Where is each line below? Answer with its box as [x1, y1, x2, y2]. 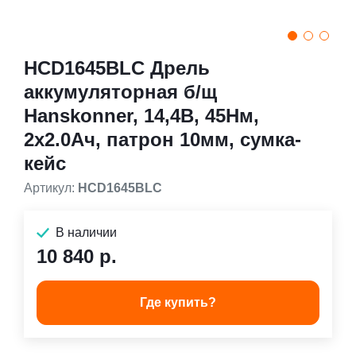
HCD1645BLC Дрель [24, 57, 210, 79]
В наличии [56, 226, 117, 239]
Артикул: [24, 181, 75, 195]
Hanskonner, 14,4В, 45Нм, [24, 105, 259, 126]
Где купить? [140, 296, 216, 309]
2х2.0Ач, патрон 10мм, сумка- [24, 129, 301, 150]
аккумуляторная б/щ [24, 81, 217, 103]
